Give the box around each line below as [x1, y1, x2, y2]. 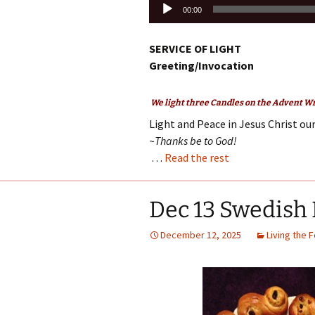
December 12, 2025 [160, 229, 241, 241]
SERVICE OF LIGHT [149, 41, 241, 56]
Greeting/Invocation [149, 58, 254, 72]
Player [148, 13, 179, 27]
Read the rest [165, 150, 229, 165]
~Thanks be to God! [149, 134, 237, 148]
